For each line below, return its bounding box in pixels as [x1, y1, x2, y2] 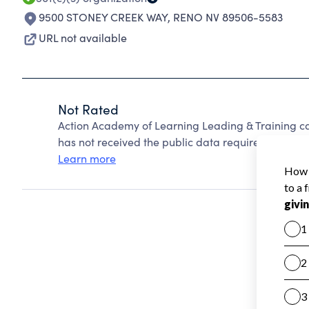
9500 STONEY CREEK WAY [39, 10, 168, 24]
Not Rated [58, 100, 119, 118]
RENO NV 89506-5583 [173, 10, 283, 24]
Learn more [58, 151, 116, 166]
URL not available [39, 30, 127, 45]
